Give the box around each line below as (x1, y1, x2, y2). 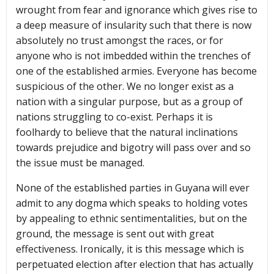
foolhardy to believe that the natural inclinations (16, 125, 238, 139)
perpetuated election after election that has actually (16, 257, 253, 272)
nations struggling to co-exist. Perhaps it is (16, 110, 213, 124)
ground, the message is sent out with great (16, 227, 214, 241)
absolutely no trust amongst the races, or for (16, 34, 223, 48)
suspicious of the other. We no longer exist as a (16, 80, 234, 94)
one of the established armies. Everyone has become (16, 64, 257, 78)
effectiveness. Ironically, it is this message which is (16, 242, 244, 256)
